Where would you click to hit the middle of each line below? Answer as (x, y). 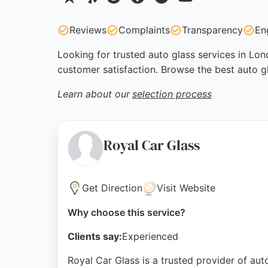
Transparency (212, 30)
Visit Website (186, 188)
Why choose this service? (127, 212)
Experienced (150, 236)
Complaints (144, 30)
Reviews (88, 30)
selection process (172, 94)
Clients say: (95, 236)
